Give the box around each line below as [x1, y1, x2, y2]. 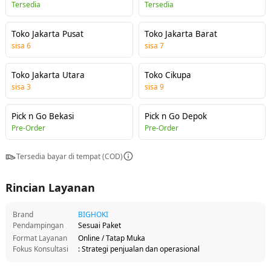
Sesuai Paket [78, 220, 121, 230]
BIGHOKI [78, 209, 108, 220]
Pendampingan [13, 220, 64, 230]
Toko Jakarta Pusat [11, 28, 83, 39]
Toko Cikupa [144, 70, 191, 80]
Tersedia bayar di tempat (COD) [16, 151, 123, 162]
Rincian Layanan [5, 180, 95, 195]
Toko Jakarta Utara [11, 70, 85, 80]
